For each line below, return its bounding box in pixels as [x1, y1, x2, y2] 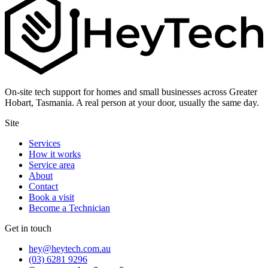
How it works [29, 149, 81, 160]
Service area [29, 160, 75, 170]
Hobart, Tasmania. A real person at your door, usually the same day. [5, 98, 259, 108]
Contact [29, 181, 58, 192]
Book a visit [29, 192, 74, 203]
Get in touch [5, 223, 51, 234]
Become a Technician [29, 203, 110, 214]
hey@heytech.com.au [29, 243, 111, 254]
